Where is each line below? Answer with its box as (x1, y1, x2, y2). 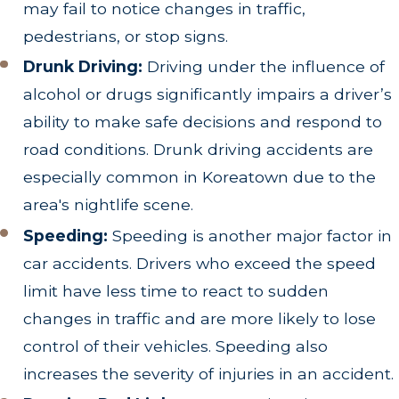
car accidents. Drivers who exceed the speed (23, 253, 377, 273)
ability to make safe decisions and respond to (23, 112, 383, 132)
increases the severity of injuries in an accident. (23, 363, 395, 383)
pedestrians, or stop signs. (23, 26, 229, 45)
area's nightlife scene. (23, 195, 194, 215)
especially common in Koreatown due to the (23, 167, 377, 187)
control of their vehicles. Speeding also (23, 336, 329, 355)
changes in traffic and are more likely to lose (23, 308, 377, 328)
